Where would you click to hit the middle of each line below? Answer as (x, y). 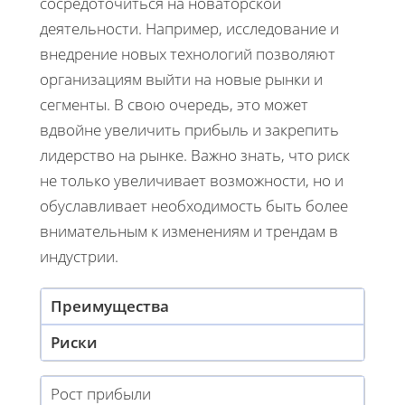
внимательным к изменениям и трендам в (189, 231)
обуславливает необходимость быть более (194, 205)
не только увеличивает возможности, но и (192, 180)
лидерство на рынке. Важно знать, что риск (195, 155)
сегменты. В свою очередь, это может (174, 104)
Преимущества (110, 306)
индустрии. (79, 256)
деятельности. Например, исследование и (189, 28)
